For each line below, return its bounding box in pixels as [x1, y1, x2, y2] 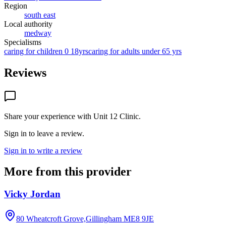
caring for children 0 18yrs [4, 46, 88, 55]
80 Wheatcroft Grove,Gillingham [16, 214, 122, 223]
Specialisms [4, 37, 41, 46]
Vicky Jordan [4, 189, 61, 200]
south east [24, 10, 55, 19]
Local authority [4, 19, 52, 28]
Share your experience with [4, 111, 93, 121]
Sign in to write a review [4, 146, 82, 155]
